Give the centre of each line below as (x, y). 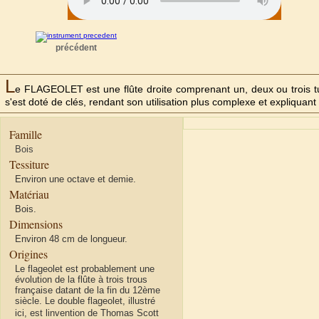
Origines (28, 254)
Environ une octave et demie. (75, 179)
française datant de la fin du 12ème (88, 291)
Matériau (29, 194)
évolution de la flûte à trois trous (81, 280)
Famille (26, 135)
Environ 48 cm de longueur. (71, 239)
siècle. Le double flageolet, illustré (85, 301)
